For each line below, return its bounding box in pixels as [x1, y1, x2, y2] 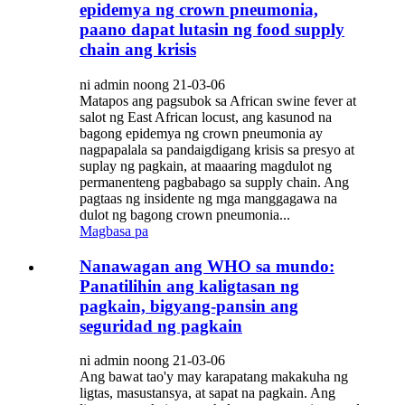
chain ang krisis [80, 40, 196, 60]
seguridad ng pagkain [80, 316, 242, 335]
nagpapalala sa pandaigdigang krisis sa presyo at [80, 142, 354, 158]
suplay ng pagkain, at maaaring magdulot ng [80, 158, 332, 174]
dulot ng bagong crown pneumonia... [80, 207, 290, 223]
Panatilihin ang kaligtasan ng [80, 276, 299, 296]
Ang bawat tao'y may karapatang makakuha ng [80, 369, 348, 385]
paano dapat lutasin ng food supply [80, 20, 344, 40]
